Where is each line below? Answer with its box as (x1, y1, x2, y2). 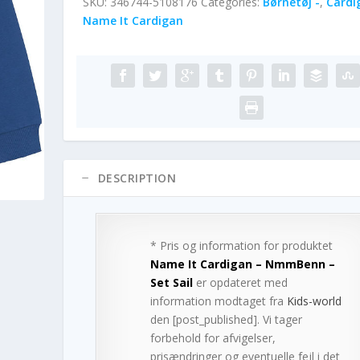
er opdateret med (192, 275, 288, 291)
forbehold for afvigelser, (149, 330, 276, 346)
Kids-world (286, 293, 342, 309)
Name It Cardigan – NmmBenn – (149, 256, 335, 272)
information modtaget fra (149, 293, 287, 309)
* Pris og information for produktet (149, 238, 333, 254)
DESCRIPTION (97, 170, 177, 186)
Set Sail (149, 275, 193, 291)
